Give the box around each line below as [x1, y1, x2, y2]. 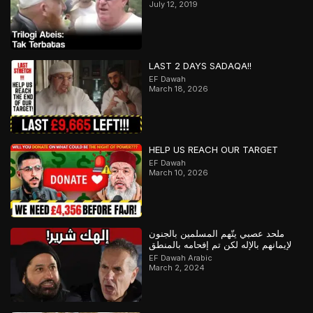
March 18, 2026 [149, 83, 209, 94]
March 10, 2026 [149, 168, 209, 178]
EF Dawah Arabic [149, 253, 213, 263]
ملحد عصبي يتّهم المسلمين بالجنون [149, 228, 285, 240]
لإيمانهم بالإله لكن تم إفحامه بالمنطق [149, 239, 292, 251]
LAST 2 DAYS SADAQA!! [149, 59, 252, 71]
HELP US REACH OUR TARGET [149, 144, 279, 156]
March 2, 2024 [149, 263, 205, 273]
